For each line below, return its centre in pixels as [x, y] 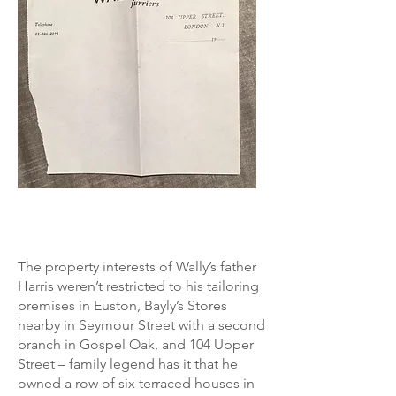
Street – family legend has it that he [128, 364]
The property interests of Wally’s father [137, 267]
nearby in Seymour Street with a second [141, 325]
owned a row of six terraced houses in [136, 383]
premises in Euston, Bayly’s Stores [122, 305]
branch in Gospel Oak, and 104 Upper [136, 344]
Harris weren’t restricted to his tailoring [138, 286]
